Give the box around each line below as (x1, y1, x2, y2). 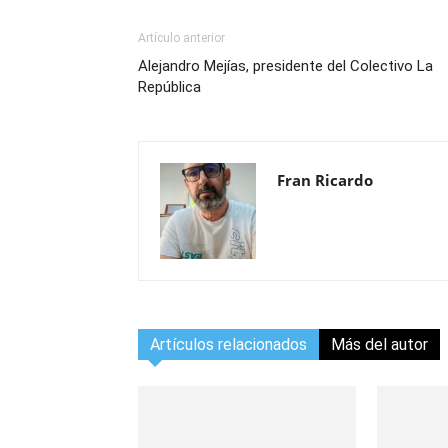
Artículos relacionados (150, 335, 307, 354)
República (138, 78, 201, 96)
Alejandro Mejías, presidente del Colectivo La (138, 57, 433, 75)
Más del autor (331, 335, 428, 354)
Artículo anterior (138, 31, 225, 45)
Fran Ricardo (277, 170, 373, 190)
